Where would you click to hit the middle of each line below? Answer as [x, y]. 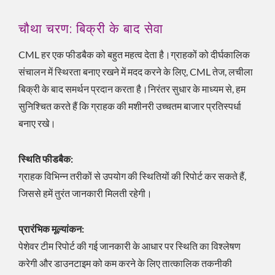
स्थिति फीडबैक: [46, 158]
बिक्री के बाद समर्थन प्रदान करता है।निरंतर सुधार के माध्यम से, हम [132, 88]
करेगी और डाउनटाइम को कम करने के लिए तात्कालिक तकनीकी [125, 263]
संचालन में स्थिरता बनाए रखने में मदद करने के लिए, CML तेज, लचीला [136, 71]
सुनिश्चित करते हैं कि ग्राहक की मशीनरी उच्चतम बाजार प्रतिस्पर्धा [130, 106]
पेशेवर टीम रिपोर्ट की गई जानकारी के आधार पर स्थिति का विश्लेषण [130, 246]
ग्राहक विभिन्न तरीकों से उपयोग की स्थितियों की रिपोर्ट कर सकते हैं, [132, 176]
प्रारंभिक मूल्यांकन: [51, 228]
